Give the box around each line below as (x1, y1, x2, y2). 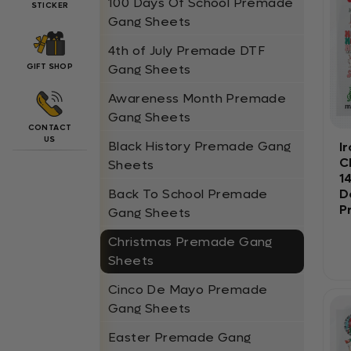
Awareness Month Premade (108, 90, 287, 107)
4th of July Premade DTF (108, 42, 266, 59)
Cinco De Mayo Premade (108, 281, 268, 298)
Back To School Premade (108, 186, 268, 202)
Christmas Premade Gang (108, 233, 273, 250)
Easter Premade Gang (108, 329, 251, 346)
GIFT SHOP (26, 61, 74, 71)
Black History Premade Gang (108, 138, 291, 154)
